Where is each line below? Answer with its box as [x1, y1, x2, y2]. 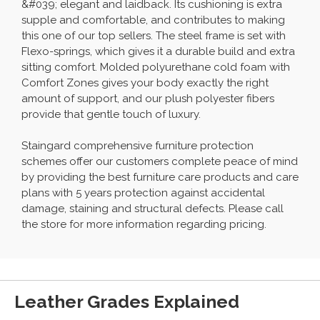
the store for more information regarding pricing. [21, 217, 266, 231]
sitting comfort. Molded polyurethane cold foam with [21, 60, 290, 74]
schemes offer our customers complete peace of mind [21, 154, 298, 168]
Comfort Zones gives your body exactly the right [21, 76, 269, 89]
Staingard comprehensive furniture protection [21, 139, 254, 152]
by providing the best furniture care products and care [21, 170, 299, 184]
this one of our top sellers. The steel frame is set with [21, 29, 286, 42]
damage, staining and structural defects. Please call [21, 201, 284, 215]
